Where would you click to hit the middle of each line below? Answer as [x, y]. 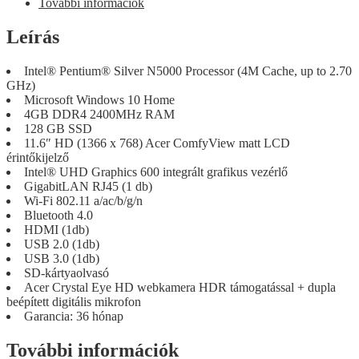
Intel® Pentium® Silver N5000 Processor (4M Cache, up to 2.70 [188, 71]
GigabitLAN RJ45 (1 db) [88, 186]
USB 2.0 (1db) [62, 244]
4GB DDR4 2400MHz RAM [99, 114]
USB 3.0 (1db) [62, 258]
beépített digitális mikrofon [74, 301]
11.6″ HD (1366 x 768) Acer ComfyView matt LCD [157, 143]
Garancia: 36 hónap [74, 316]
